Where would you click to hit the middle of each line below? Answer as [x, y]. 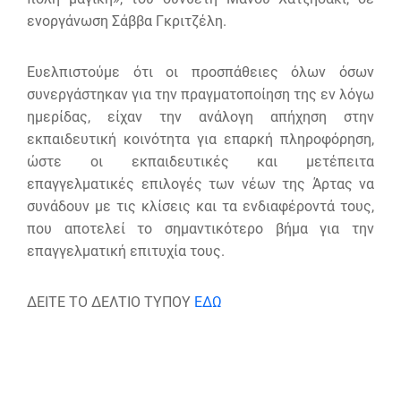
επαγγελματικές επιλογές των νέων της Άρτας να [200, 183]
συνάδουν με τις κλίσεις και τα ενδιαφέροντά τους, [200, 206]
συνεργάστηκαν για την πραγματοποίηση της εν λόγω [200, 94]
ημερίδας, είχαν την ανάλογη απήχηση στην [200, 116]
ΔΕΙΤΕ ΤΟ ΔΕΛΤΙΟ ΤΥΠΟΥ [111, 302]
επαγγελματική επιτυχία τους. [126, 251]
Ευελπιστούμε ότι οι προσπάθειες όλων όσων [200, 72]
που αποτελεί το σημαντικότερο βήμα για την [200, 228]
